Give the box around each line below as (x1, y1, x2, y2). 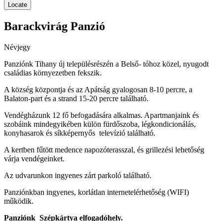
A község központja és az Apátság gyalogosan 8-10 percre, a (4, 85, 192, 94)
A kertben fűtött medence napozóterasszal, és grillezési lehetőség (4, 146, 204, 154)
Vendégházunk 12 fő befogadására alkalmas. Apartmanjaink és (4, 111, 199, 120)
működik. (4, 197, 36, 206)
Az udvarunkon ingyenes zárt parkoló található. (4, 171, 151, 180)
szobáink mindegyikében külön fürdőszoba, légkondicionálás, (4, 120, 196, 129)
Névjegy (4, 43, 31, 52)
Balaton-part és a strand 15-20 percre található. (4, 94, 148, 103)
